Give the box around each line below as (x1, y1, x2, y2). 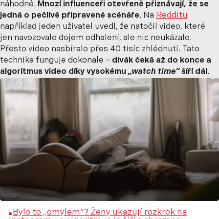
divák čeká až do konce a (112, 57, 211, 65)
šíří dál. (179, 68, 209, 76)
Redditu (156, 12, 187, 20)
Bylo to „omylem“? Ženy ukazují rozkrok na (13, 208, 188, 217)
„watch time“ (128, 68, 179, 76)
